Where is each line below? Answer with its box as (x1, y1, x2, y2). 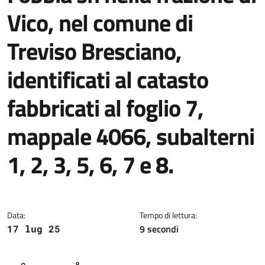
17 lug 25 (7, 222, 60, 235)
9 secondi (140, 222, 179, 236)
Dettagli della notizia (7, 181, 176, 209)
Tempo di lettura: (140, 209, 197, 221)
